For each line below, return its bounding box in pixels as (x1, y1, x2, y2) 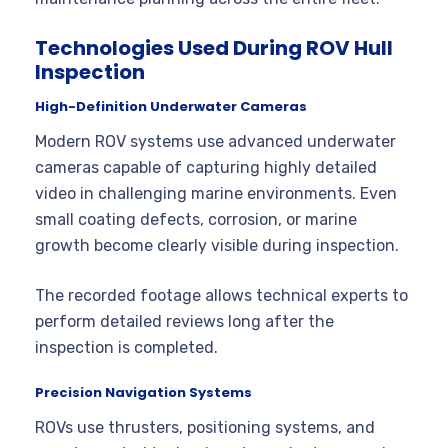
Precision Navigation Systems (35, 382, 252, 402)
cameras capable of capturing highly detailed (35, 157, 377, 177)
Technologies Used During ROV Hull (35, 33, 393, 62)
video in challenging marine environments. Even (35, 183, 397, 203)
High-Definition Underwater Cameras (35, 96, 307, 116)
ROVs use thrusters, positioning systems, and (35, 417, 375, 437)
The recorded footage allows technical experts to (35, 285, 408, 305)
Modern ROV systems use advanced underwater (35, 131, 396, 151)
